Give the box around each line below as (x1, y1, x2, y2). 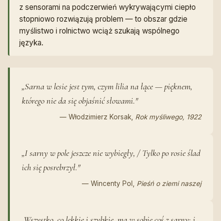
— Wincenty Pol (82, 180, 133, 188)
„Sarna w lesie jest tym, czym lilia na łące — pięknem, (22, 81, 192, 92)
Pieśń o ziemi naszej (137, 180, 201, 188)
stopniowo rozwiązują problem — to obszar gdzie (19, 14, 187, 24)
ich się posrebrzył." (22, 162, 80, 173)
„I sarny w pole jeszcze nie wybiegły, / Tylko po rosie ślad (22, 147, 200, 159)
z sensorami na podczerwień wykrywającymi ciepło (19, 2, 196, 12)
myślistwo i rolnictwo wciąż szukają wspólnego (19, 26, 180, 36)
